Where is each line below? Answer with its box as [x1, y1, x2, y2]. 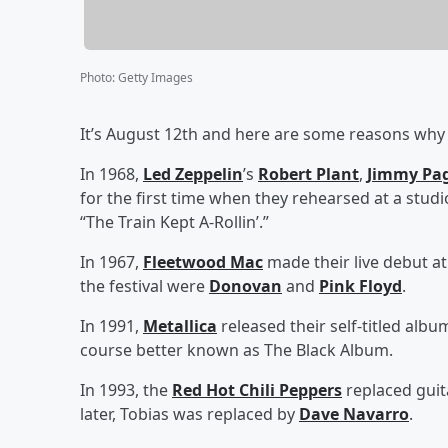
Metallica [143, 314, 217, 337]
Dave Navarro [299, 402, 409, 425]
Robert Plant [258, 162, 359, 185]
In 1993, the [80, 378, 172, 401]
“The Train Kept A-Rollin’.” [80, 210, 269, 233]
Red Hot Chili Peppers [172, 378, 342, 401]
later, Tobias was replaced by [80, 402, 299, 425]
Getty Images [118, 68, 193, 86]
